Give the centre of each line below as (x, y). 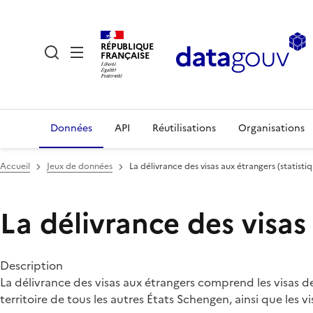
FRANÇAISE (125, 55)
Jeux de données (80, 166)
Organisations (271, 128)
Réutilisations (184, 128)
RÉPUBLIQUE (127, 46)
